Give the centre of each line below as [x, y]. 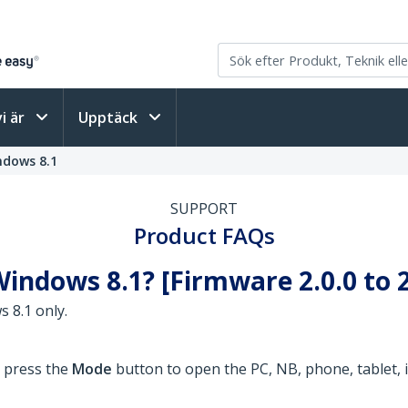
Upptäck [110, 117]
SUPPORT [204, 209]
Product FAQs [204, 235]
